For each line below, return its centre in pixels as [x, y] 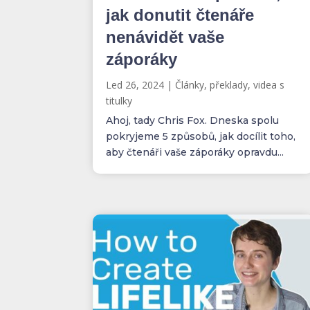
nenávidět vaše [165, 37]
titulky [119, 101]
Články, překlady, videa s [230, 85]
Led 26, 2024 [135, 85]
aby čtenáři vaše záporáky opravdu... [195, 153]
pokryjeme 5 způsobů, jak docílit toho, [201, 137]
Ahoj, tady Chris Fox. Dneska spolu [193, 121]
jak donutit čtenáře [180, 15]
